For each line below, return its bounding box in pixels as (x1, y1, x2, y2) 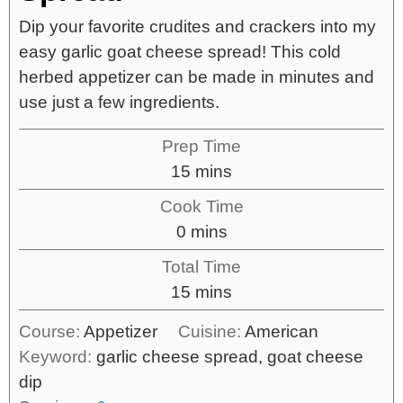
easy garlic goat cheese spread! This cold (19, 41, 341, 61)
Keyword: (19, 346, 96, 366)
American (244, 321, 318, 341)
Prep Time (162, 136, 241, 156)
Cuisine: (177, 321, 245, 341)
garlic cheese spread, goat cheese (96, 346, 363, 366)
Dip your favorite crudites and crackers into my (19, 16, 376, 36)
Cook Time (159, 196, 244, 216)
